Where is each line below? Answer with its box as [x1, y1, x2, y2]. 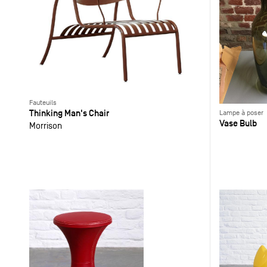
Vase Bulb [219, 117, 257, 129]
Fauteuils [29, 98, 57, 107]
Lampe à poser [219, 108, 263, 117]
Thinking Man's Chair [29, 107, 109, 119]
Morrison [29, 120, 62, 131]
